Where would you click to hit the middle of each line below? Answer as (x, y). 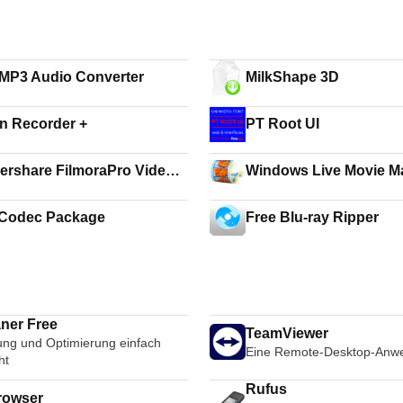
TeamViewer (287, 333)
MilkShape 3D (293, 77)
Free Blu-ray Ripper (313, 217)
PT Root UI (283, 124)
